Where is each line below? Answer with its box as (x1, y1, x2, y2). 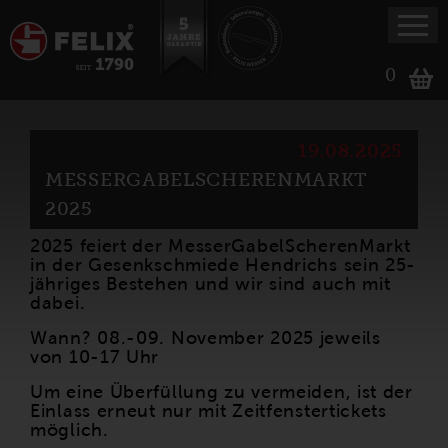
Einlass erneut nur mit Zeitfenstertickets (30, 401, 387, 421)
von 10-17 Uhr (30, 347, 160, 367)
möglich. (30, 420, 109, 440)
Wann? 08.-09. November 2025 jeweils (30, 328, 381, 348)
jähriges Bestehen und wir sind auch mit (30, 274, 391, 294)
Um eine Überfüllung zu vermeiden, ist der (30, 382, 413, 402)
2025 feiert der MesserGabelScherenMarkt (30, 236, 411, 256)
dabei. (30, 293, 86, 313)
